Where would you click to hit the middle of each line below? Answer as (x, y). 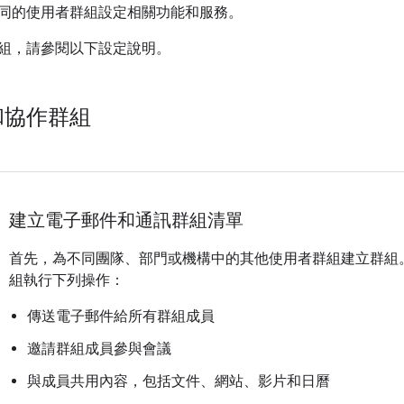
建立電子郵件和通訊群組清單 (126, 220)
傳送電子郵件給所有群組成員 (121, 316)
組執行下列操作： (67, 280)
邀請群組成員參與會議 (99, 349)
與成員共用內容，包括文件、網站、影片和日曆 (179, 381)
